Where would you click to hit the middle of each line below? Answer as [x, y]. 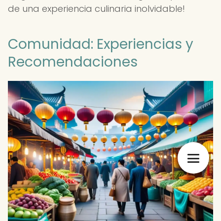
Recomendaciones [73, 62]
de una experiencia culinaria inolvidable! [96, 9]
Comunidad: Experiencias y [101, 44]
